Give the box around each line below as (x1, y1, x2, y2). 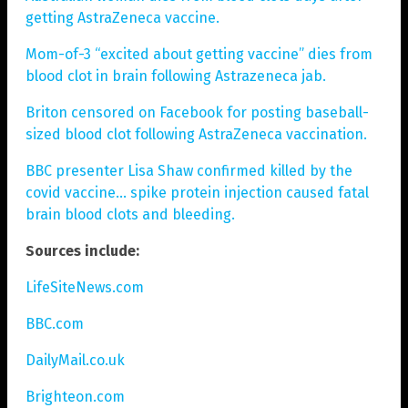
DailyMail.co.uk (25, 352, 125, 370)
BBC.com (25, 315, 84, 333)
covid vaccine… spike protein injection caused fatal (25, 184, 369, 202)
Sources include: (25, 242, 139, 260)
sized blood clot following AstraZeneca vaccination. (25, 126, 367, 144)
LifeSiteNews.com (25, 279, 144, 297)
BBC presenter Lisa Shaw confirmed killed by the (25, 162, 352, 180)
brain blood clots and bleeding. (25, 206, 235, 224)
